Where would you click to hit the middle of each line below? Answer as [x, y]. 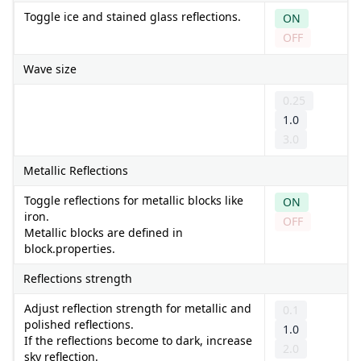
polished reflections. [79, 324]
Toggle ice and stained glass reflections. [133, 16]
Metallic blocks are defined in [104, 232]
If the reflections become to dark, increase [138, 340]
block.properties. [70, 248]
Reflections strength [78, 278]
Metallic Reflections [76, 170]
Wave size [50, 68]
